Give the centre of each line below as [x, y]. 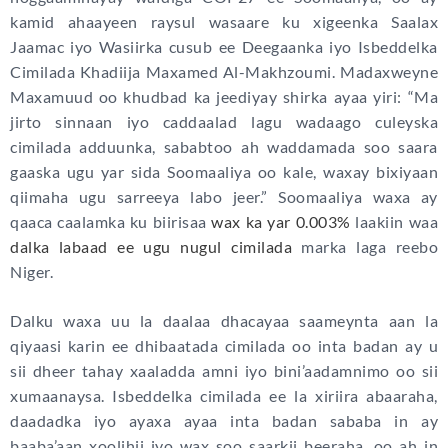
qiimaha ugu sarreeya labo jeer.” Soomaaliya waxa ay [224, 197]
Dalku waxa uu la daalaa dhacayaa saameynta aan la [224, 321]
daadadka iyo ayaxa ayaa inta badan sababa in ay [224, 421]
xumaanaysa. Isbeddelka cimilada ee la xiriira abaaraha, [224, 396]
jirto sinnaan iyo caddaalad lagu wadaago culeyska [224, 122]
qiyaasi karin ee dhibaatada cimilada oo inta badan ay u [224, 346]
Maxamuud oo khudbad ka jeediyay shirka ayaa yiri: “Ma [224, 97]
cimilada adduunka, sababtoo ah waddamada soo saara [224, 147]
